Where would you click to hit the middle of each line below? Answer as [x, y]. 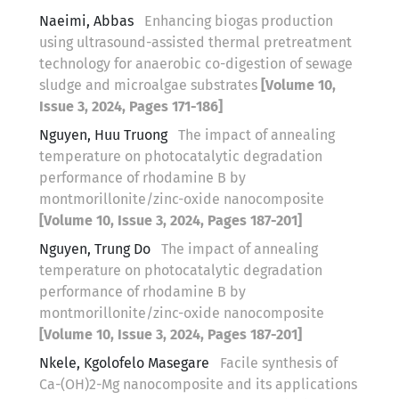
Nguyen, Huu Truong [105, 134]
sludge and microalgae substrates [150, 85]
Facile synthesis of [279, 362]
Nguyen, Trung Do [97, 248]
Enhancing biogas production [239, 20]
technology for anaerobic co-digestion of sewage [196, 63]
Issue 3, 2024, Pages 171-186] [131, 106]
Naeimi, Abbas [88, 20]
